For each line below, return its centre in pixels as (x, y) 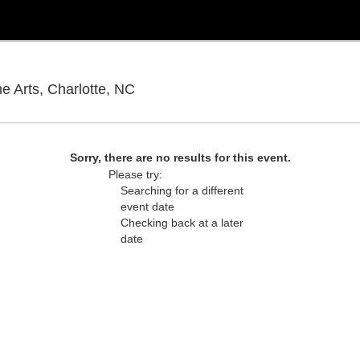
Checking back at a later (182, 223)
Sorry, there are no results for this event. (180, 157)
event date (147, 207)
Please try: (135, 174)
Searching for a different (182, 190)
